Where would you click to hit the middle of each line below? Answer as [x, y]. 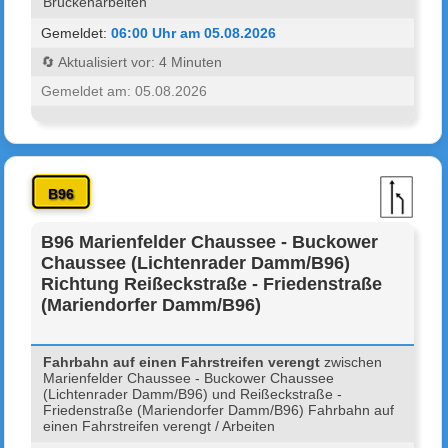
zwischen [351, 361]
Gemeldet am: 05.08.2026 [124, 90]
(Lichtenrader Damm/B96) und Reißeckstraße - [193, 393]
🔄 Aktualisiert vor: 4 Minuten [132, 61]
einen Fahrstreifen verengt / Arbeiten [159, 425]
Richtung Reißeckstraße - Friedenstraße [212, 283]
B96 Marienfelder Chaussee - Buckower [210, 241]
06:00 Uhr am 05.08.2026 [194, 32]
